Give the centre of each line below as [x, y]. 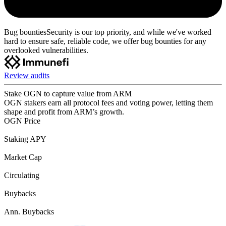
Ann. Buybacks [29, 211]
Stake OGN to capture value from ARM [68, 93]
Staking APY [25, 139]
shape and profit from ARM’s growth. [64, 111]
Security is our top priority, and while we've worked [129, 32]
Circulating [22, 175]
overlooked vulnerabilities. [46, 50]
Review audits [27, 75]
